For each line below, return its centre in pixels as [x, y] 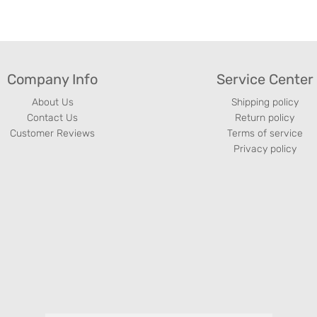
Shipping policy [265, 102]
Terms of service [265, 133]
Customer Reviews [52, 133]
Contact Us [52, 117]
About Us [52, 102]
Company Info [52, 79]
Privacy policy [265, 149]
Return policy [265, 117]
